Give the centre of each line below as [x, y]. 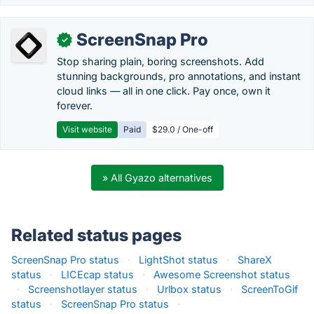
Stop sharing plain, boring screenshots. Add [161, 61]
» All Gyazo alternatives [157, 178]
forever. [75, 105]
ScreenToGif [269, 289]
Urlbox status [189, 289]
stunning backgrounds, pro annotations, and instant [179, 76]
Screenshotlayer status [83, 289]
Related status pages [96, 235]
